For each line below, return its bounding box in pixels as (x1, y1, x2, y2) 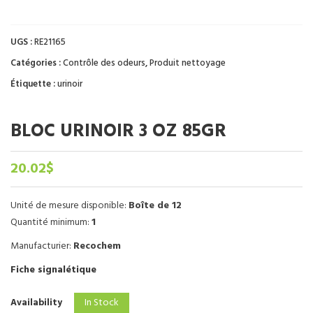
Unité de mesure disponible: (10, 198, 129, 214)
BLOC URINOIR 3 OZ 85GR (10, 117, 226, 146)
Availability (10, 296, 64, 310)
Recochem (73, 238, 121, 254)
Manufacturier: (10, 238, 73, 254)
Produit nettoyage (150, 56, 226, 71)
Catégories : (10, 56, 63, 71)
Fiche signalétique (10, 262, 96, 278)
